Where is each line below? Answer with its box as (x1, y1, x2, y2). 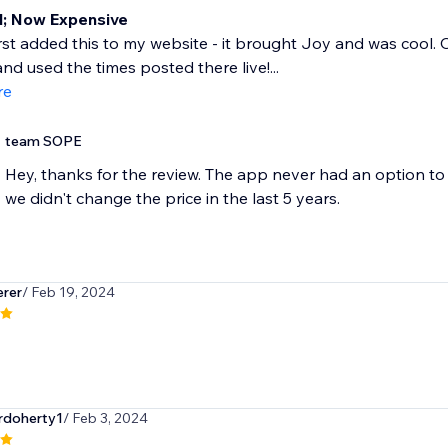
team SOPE (4, 132, 82, 151)
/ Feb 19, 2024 (21, 283, 115, 302)
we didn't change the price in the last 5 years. (4, 188, 340, 209)
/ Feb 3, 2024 (62, 409, 148, 428)
